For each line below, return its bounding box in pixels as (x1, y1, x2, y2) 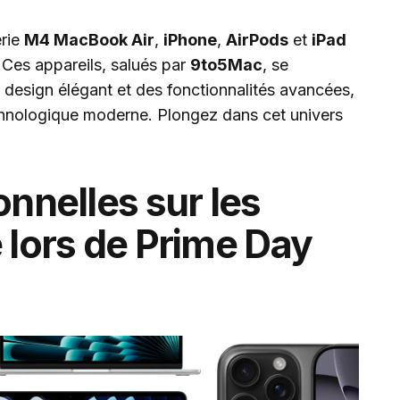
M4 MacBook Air (24, 30, 154, 49)
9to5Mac (190, 55, 262, 74)
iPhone (163, 30, 217, 49)
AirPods (226, 30, 288, 49)
